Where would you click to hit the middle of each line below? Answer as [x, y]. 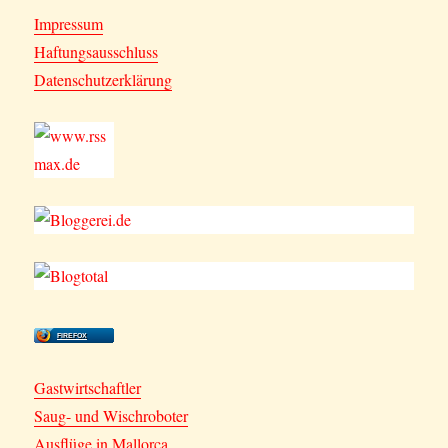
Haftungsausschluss [96, 52]
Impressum [69, 24]
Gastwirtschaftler [88, 388]
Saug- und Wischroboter [111, 416]
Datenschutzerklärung [103, 80]
